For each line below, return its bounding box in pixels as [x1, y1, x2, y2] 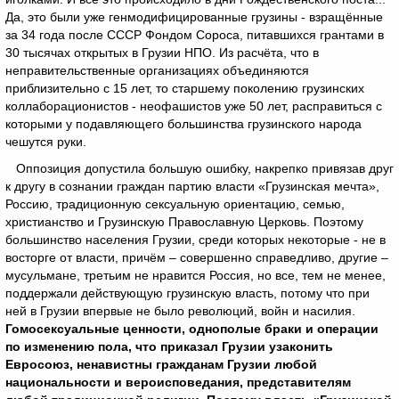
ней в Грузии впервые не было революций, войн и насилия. [5, 304, 355, 318]
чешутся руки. [5, 134, 86, 149]
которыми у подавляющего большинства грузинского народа [5, 117, 362, 131]
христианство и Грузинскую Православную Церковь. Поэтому [5, 215, 363, 229]
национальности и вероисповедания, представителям [5, 375, 351, 389]
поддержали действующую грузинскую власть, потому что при [5, 286, 370, 300]
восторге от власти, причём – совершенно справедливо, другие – [5, 250, 388, 265]
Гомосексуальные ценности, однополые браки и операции [5, 322, 379, 336]
